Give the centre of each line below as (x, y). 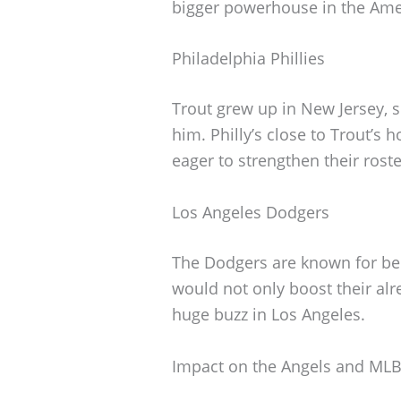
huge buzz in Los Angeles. (269, 315)
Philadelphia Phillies (248, 59)
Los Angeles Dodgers (251, 213)
